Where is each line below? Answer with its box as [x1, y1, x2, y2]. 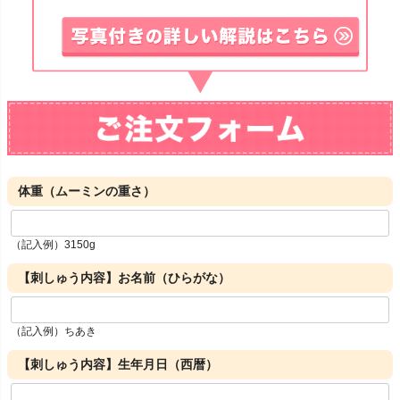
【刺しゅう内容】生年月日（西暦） [18, 357, 218, 372]
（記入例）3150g [11, 238, 96, 252]
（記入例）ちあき [11, 325, 96, 338]
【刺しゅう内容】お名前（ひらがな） [18, 271, 230, 286]
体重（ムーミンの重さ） [18, 184, 155, 199]
